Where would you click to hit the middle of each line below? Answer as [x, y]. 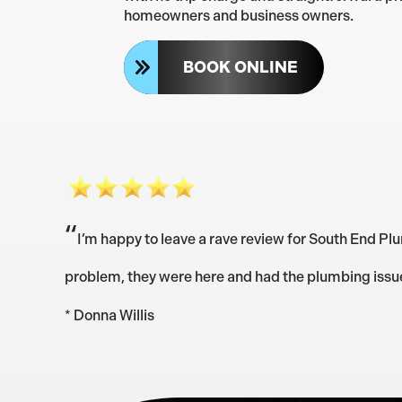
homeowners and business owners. [239, 15]
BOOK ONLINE [240, 67]
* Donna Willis [109, 315]
